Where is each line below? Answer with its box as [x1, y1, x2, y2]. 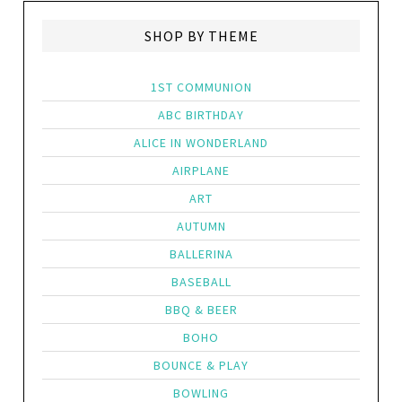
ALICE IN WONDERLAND [134, 135, 268, 151]
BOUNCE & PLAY [153, 357, 249, 373]
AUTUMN [176, 218, 226, 234]
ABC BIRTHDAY [158, 107, 244, 123]
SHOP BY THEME [144, 27, 258, 45]
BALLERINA [169, 246, 233, 262]
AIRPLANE [172, 162, 230, 179]
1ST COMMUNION [150, 79, 252, 95]
